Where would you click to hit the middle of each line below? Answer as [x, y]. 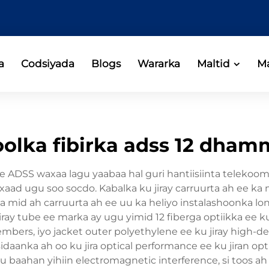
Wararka [159, 64]
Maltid [214, 64]
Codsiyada [48, 64]
